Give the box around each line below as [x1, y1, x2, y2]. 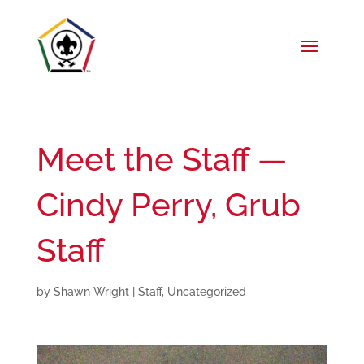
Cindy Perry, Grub [36, 185, 301, 223]
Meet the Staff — [36, 140, 287, 178]
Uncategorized [167, 285, 246, 298]
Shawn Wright [53, 285, 129, 298]
